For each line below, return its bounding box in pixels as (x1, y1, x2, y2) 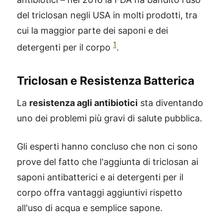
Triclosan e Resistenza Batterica (17, 74, 194, 88)
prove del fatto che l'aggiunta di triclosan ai (17, 157, 198, 167)
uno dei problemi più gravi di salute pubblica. (17, 113, 202, 123)
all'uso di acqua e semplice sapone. (17, 203, 163, 213)
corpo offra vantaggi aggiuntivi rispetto (17, 187, 182, 198)
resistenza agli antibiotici (29, 98, 138, 108)
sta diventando (138, 98, 203, 108)
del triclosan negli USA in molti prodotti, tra (17, 10, 197, 20)
